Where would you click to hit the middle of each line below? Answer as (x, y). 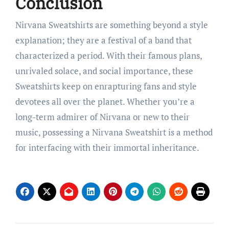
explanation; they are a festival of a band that (103, 40)
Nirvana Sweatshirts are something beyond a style (111, 25)
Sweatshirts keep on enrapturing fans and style (106, 86)
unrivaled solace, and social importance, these (104, 71)
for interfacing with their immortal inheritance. (107, 147)
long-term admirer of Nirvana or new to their (102, 117)
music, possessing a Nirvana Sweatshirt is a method (114, 132)
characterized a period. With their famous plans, (108, 55)
